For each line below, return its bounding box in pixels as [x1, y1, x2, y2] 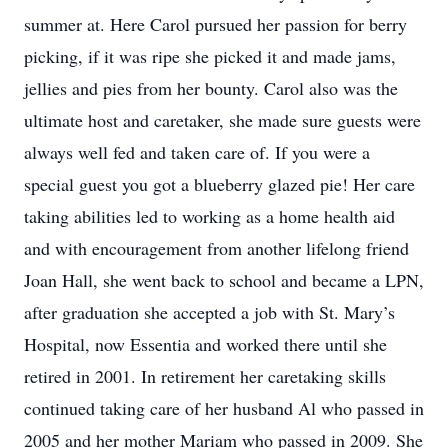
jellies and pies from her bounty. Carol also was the [24, 76, 398, 100]
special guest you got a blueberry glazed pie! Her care [24, 172, 415, 196]
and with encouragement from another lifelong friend [24, 236, 409, 260]
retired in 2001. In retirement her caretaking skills [24, 364, 386, 388]
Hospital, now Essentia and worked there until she [24, 332, 387, 356]
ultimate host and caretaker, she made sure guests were [24, 108, 421, 132]
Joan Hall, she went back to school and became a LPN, [24, 268, 424, 292]
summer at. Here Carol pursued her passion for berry [24, 12, 407, 36]
